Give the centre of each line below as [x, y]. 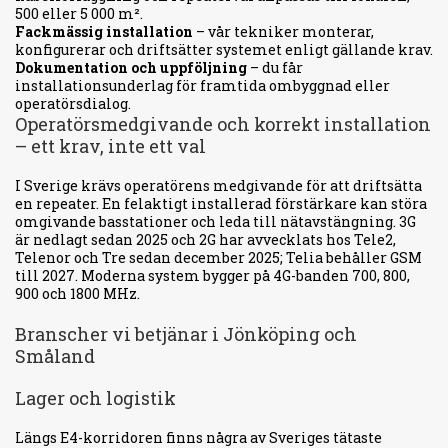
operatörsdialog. [73, 103]
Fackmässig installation [104, 31]
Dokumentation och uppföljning [131, 67]
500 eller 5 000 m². [79, 13]
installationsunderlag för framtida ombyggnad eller [202, 85]
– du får [275, 67]
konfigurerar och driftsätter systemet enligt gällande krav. [224, 49]
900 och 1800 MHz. [77, 293]
